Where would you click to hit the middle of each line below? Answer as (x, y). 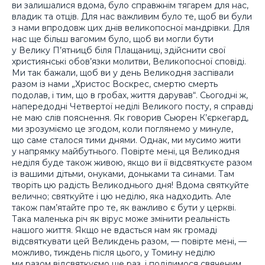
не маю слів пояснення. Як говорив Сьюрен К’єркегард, (130, 117)
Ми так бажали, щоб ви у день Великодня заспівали (123, 72)
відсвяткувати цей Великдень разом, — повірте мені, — (129, 241)
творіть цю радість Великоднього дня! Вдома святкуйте (130, 185)
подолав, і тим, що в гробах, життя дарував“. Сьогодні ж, (130, 95)
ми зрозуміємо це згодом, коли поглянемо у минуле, (122, 129)
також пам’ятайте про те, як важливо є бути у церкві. (124, 207)
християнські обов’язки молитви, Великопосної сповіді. (129, 61)
